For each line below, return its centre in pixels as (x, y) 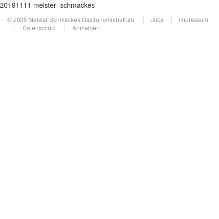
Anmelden (86, 28)
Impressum (194, 19)
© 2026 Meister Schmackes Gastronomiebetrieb (72, 19)
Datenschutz (39, 28)
